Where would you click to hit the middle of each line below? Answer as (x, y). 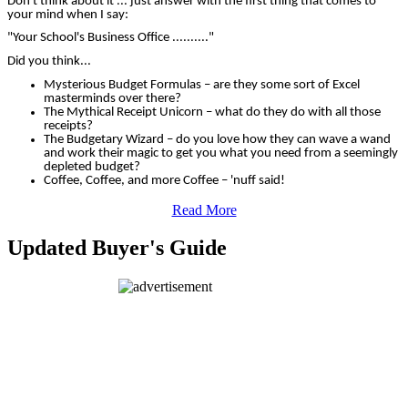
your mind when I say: (69, 15)
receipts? (68, 126)
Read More (204, 209)
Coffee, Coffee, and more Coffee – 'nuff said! (164, 180)
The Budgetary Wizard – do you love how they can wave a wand (217, 139)
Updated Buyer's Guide (117, 248)
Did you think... (49, 61)
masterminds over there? (112, 98)
